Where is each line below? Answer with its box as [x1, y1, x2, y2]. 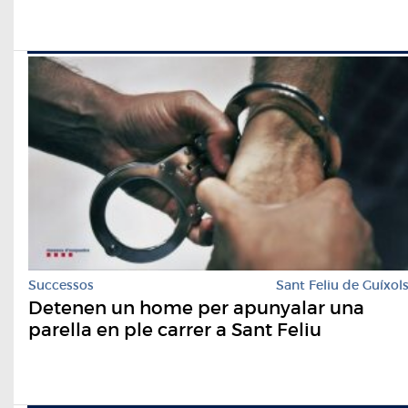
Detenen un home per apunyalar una [28, 296, 364, 319]
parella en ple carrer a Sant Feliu [28, 318, 321, 341]
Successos [28, 276, 94, 293]
